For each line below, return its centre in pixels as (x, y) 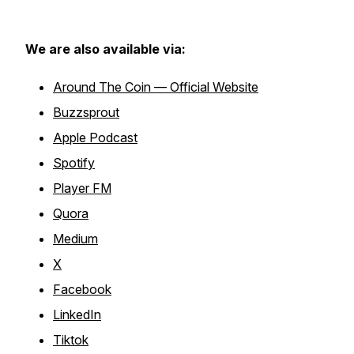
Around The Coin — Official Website (156, 87)
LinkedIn (77, 314)
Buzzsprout (86, 112)
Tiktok (71, 340)
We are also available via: (105, 49)
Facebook (82, 289)
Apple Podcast (95, 137)
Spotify (74, 163)
